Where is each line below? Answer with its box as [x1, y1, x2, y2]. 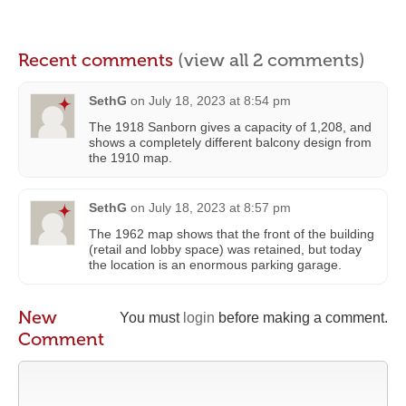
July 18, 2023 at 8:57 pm [149, 199, 291, 215]
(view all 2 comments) [178, 48, 365, 71]
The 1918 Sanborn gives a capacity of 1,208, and [89, 119, 372, 134]
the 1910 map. [89, 150, 172, 165]
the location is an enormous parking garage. [89, 256, 342, 272]
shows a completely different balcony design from [89, 134, 372, 150]
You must [120, 309, 183, 325]
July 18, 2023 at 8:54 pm [149, 92, 291, 108]
